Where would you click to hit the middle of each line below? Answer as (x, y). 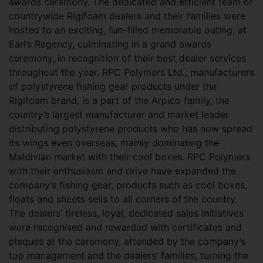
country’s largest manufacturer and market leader (119, 114)
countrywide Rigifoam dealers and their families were (127, 16)
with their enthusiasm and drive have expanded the (122, 171)
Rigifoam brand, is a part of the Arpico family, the (119, 100)
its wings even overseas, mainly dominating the (114, 143)
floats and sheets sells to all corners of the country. (123, 199)
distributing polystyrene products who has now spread (131, 129)
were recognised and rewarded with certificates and (125, 227)
